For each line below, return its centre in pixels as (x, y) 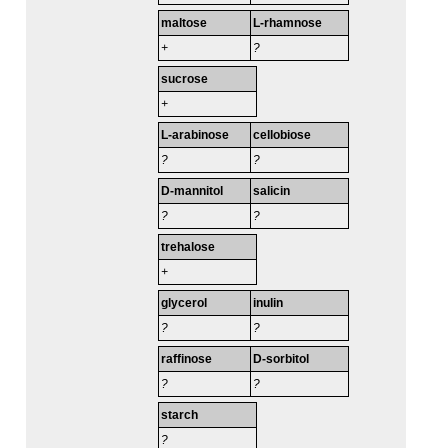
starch (180, 415)
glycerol (184, 303)
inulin (268, 303)
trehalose (188, 247)
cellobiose (282, 135)
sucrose (185, 79)
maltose (184, 23)
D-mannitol (192, 191)
